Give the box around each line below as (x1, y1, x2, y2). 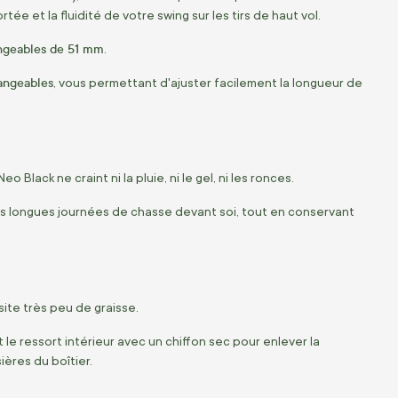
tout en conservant (239, 204, 354, 219)
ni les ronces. (216, 171, 294, 186)
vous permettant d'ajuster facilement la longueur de (56, 75, 362, 90)
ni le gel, (167, 171, 216, 186)
